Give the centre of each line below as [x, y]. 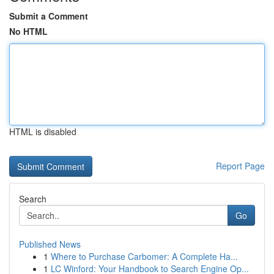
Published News [50, 244]
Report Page [240, 166]
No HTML [28, 31]
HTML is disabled [43, 131]
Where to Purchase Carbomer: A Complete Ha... [144, 256]
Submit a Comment [49, 16]
